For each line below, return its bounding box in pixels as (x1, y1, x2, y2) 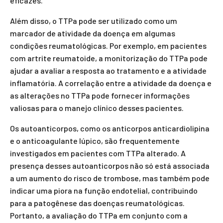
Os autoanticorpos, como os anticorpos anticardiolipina (10, 123, 210, 133)
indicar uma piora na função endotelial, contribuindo (10, 186, 198, 195)
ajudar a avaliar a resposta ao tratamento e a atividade (10, 66, 207, 75)
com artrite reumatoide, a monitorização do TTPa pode (10, 53, 208, 63)
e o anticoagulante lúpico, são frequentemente (10, 136, 180, 145)
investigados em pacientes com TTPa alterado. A (10, 148, 186, 158)
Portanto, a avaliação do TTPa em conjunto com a (10, 211, 188, 220)
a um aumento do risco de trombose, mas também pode (10, 173, 210, 183)
